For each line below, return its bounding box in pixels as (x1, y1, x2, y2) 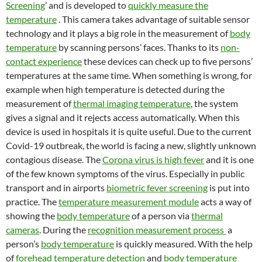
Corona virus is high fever (102, 154, 204, 165)
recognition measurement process (88, 224, 226, 235)
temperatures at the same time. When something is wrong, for (6, 70, 252, 81)
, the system (191, 98, 238, 109)
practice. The (6, 196, 58, 207)
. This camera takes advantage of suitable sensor (57, 13, 250, 25)
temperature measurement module (58, 196, 199, 207)
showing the (6, 210, 57, 221)
